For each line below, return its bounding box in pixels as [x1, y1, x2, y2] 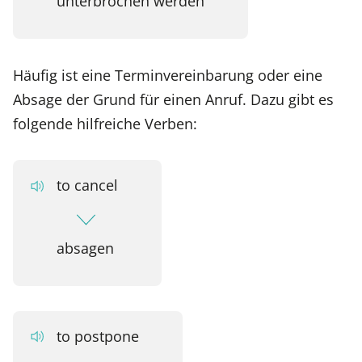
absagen [56, 238, 114, 259]
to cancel [56, 175, 118, 196]
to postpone [56, 325, 139, 346]
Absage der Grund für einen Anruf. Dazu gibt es [13, 88, 334, 109]
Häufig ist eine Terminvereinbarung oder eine [13, 64, 322, 85]
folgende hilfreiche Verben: [13, 112, 197, 133]
